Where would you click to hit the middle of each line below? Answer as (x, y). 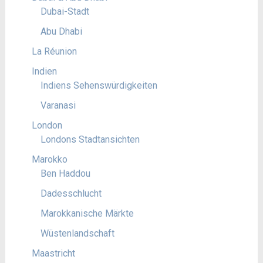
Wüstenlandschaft (77, 233)
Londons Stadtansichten (90, 139)
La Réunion (54, 51)
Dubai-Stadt (65, 11)
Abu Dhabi (61, 31)
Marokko (49, 159)
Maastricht (53, 253)
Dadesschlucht (71, 193)
